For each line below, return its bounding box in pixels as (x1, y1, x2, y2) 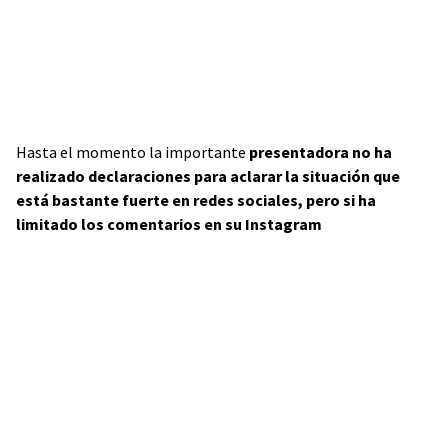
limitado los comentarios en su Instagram (16, 214, 325, 235)
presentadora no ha (246, 142, 392, 163)
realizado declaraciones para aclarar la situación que (16, 166, 400, 187)
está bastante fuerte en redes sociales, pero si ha (16, 190, 376, 211)
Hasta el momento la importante (16, 142, 246, 163)
